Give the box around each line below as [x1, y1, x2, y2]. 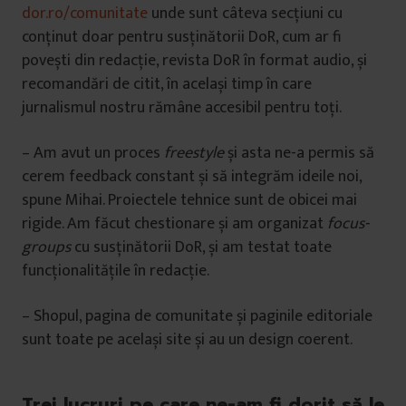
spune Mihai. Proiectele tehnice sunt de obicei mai [22, 187, 357, 215]
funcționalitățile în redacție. [22, 257, 209, 285]
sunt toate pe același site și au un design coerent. [22, 326, 353, 354]
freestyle [164, 140, 224, 168]
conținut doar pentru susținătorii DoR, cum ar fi [22, 24, 341, 52]
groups [22, 234, 71, 262]
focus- [327, 210, 369, 238]
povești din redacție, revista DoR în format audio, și [22, 47, 367, 75]
